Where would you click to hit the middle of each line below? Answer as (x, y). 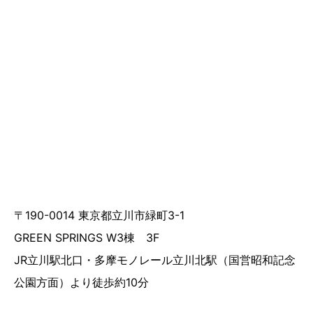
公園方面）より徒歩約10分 (81, 283)
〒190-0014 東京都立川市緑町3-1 (99, 216)
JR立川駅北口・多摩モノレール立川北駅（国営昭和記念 (155, 260)
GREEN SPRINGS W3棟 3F (87, 238)
